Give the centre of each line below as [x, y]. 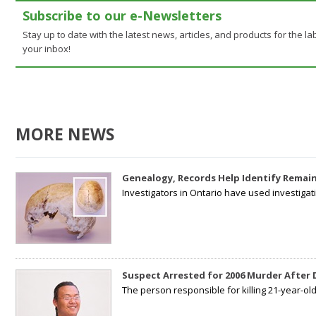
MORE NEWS [65, 134]
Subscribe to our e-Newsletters [122, 15]
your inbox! [47, 48]
